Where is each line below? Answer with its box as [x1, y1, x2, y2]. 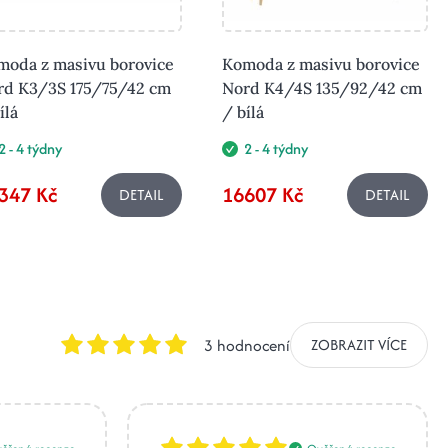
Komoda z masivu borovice [222, 54, 420, 75]
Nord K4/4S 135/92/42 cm [222, 78, 422, 99]
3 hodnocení [204, 333, 290, 357]
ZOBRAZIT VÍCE [311, 334, 407, 356]
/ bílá [222, 102, 264, 123]
